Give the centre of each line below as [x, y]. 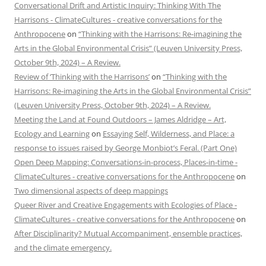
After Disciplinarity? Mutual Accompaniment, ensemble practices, [128, 233]
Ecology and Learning [52, 134]
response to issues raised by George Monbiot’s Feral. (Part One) [126, 148]
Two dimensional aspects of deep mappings [91, 191]
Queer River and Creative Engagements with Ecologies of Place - [126, 205]
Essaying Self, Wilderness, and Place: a [169, 134]
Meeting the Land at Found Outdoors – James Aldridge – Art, [120, 119]
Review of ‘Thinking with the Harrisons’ [82, 77]
